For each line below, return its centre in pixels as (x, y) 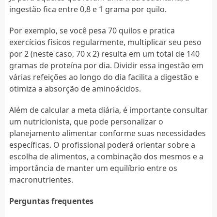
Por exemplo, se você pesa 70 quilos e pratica (92, 30)
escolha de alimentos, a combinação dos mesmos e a (106, 156)
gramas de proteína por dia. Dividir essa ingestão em (106, 65)
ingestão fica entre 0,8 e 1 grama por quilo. (88, 9)
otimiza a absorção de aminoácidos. (75, 88)
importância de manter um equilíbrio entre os (93, 168)
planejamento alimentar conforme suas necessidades (107, 133)
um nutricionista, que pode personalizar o (86, 121)
